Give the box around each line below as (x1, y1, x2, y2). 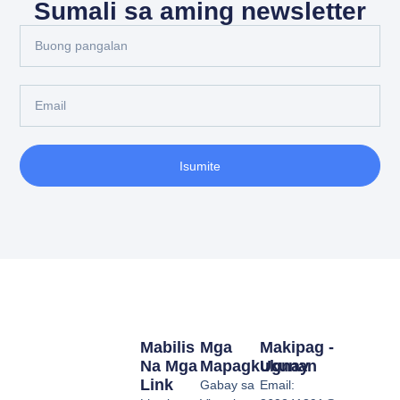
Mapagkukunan (200, 357, 317, 376)
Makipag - (260, 338, 335, 357)
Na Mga (139, 357, 197, 376)
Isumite (179, 158, 221, 173)
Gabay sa (200, 378, 254, 393)
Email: (260, 378, 296, 393)
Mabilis (139, 338, 195, 357)
